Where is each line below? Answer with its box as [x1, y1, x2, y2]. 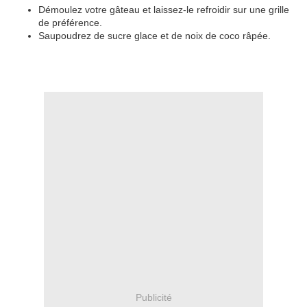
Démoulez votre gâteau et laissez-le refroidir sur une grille [38, 4, 289, 16]
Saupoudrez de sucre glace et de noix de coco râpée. [38, 30, 271, 42]
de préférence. [38, 17, 102, 29]
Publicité [135, 291, 172, 303]
